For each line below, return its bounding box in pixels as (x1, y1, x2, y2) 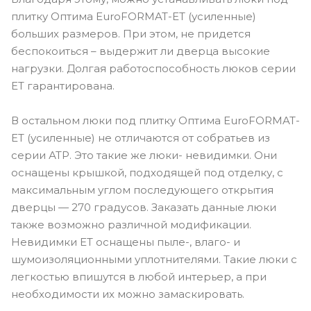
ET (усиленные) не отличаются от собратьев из (11, 131, 270, 144)
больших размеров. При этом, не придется (11, 26, 251, 40)
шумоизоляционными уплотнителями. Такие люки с (11, 252, 297, 266)
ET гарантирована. (11, 78, 115, 92)
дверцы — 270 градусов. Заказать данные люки (11, 200, 276, 214)
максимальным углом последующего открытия (11, 183, 274, 196)
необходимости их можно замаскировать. (11, 287, 244, 301)
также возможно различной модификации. (11, 217, 251, 231)
